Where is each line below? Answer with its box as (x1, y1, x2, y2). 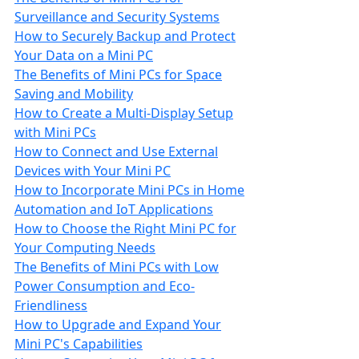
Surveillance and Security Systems (14, 8, 220, 26)
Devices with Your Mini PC (14, 162, 171, 179)
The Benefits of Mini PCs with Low (14, 258, 219, 276)
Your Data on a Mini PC (14, 46, 153, 64)
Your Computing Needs (14, 239, 155, 256)
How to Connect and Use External (14, 143, 218, 160)
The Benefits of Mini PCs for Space (14, 66, 222, 83)
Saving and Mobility (14, 85, 133, 103)
